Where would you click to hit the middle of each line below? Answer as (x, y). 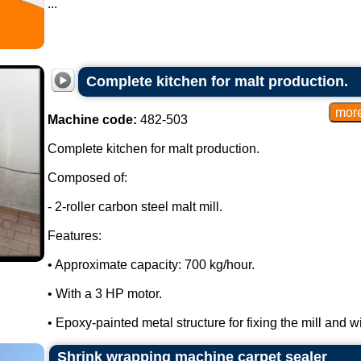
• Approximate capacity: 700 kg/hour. (151, 265)
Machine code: (92, 120)
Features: (74, 236)
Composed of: (87, 178)
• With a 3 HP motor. (104, 294)
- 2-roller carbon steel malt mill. (135, 207)
